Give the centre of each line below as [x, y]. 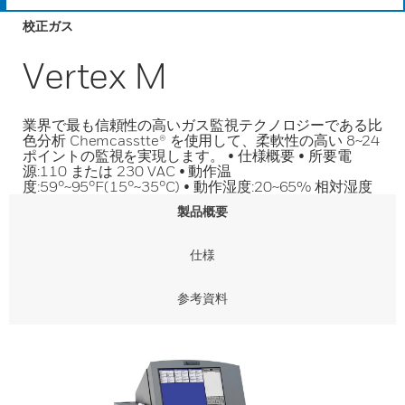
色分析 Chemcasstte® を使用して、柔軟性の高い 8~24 [202, 140]
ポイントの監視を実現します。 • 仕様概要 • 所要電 [187, 155]
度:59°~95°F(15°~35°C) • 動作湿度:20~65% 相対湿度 [198, 186]
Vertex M [95, 75]
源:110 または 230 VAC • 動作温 [127, 171]
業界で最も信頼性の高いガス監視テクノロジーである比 [202, 125]
